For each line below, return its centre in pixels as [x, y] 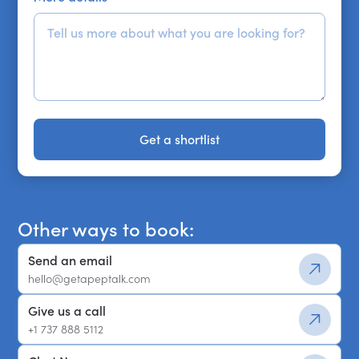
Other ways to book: [106, 230]
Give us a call [67, 311]
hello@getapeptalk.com [90, 279]
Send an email [71, 261]
